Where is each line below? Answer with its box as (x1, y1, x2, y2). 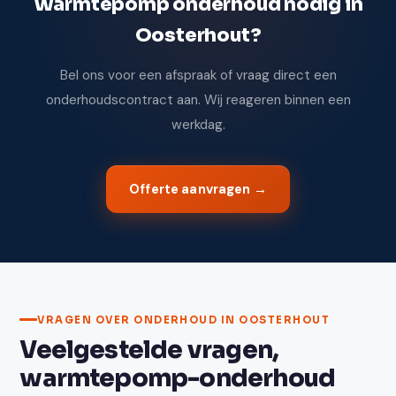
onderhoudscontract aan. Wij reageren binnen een (45, 90, 351, 109)
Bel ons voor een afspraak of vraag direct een (59, 65, 337, 84)
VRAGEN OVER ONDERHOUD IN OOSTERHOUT (37, 313, 331, 326)
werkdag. (171, 115, 225, 133)
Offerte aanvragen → (129, 179, 267, 198)
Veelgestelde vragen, (19, 334, 279, 365)
